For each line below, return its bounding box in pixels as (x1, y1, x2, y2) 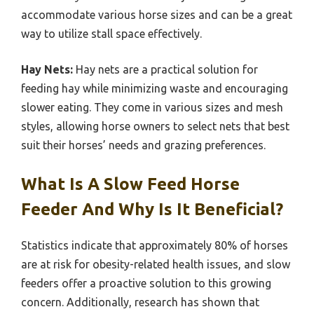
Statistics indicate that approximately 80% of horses (21, 239, 288, 252)
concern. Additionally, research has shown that (21, 296, 259, 309)
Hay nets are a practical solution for (73, 63, 258, 76)
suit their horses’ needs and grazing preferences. (21, 139, 266, 152)
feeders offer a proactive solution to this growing (21, 277, 271, 290)
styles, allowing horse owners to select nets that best (21, 120, 289, 133)
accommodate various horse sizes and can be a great (21, 8, 292, 22)
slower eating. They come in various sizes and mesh (21, 101, 283, 114)
